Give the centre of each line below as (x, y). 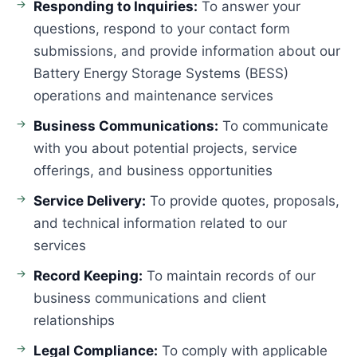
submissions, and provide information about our (187, 51)
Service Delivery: (90, 201)
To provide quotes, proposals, (243, 201)
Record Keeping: (88, 276)
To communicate (273, 126)
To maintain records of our (229, 276)
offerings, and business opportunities (153, 171)
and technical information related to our (160, 223)
